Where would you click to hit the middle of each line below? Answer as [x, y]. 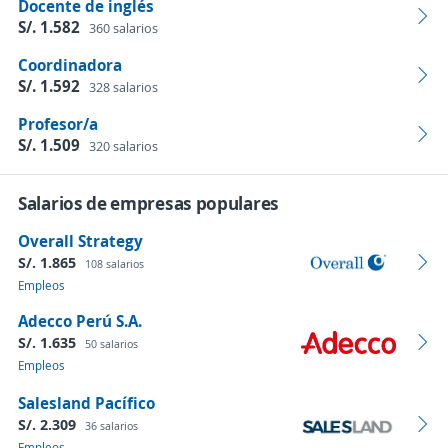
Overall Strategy [80, 241]
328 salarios [123, 87]
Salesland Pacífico [86, 403]
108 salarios [114, 263]
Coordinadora [70, 65]
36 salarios [111, 425]
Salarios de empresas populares [148, 203]
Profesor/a [58, 124]
